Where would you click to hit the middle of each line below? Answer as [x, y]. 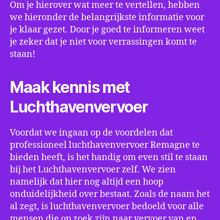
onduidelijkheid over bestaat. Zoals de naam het [110, 194]
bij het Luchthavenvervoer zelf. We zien [93, 170]
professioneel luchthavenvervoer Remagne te [105, 145]
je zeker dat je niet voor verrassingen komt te [103, 42]
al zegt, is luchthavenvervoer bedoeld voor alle [107, 206]
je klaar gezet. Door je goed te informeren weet [107, 30]
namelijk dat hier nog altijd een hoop [87, 182]
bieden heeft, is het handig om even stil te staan [109, 157]
